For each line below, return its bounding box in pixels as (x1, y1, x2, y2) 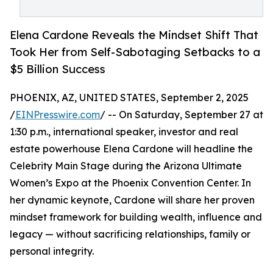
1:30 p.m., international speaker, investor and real (10, 126, 238, 138)
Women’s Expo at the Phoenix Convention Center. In (10, 177, 251, 190)
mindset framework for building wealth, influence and (10, 211, 262, 224)
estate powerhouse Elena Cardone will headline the (10, 143, 253, 155)
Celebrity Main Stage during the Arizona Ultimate (10, 160, 242, 172)
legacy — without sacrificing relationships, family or (10, 228, 250, 241)
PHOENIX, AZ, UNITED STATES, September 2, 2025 (10, 91, 249, 104)
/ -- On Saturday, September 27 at (100, 108, 263, 121)
